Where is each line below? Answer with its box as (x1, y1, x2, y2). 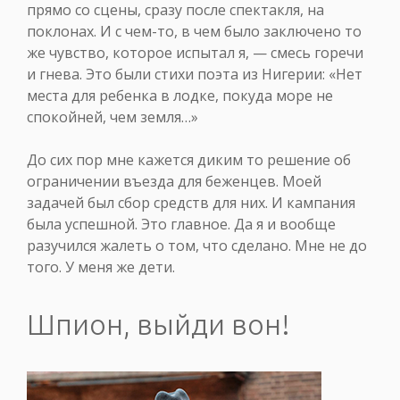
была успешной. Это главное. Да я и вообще (27, 214, 336, 235)
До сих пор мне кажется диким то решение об (27, 150, 351, 171)
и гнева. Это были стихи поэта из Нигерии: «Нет (27, 64, 362, 85)
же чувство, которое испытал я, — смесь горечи (27, 43, 363, 63)
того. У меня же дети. (27, 257, 175, 278)
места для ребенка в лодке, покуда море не (27, 86, 333, 106)
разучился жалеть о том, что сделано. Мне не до (27, 236, 367, 256)
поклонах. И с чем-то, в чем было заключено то (27, 21, 362, 42)
